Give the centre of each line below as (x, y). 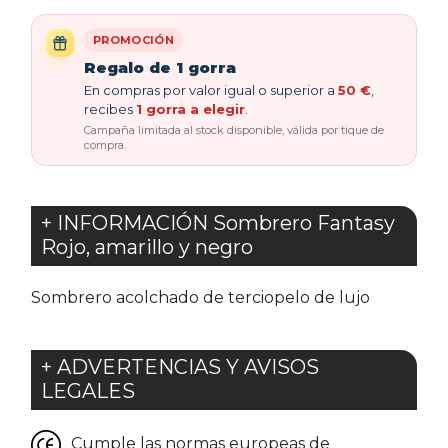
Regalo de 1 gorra (160, 67)
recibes (110, 109)
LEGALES (88, 391)
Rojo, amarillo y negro (147, 247)
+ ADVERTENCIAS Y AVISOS (180, 367)
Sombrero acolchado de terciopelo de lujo (200, 297)
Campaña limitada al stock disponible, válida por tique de (234, 130)
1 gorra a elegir (190, 109)
